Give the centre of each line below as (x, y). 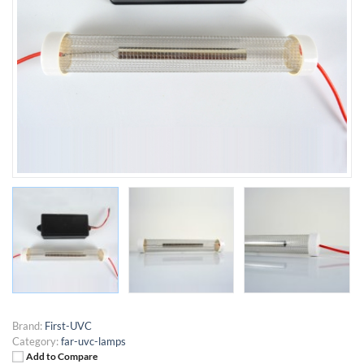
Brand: (27, 325)
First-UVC (68, 325)
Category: (35, 341)
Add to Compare (62, 355)
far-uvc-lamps (93, 341)
